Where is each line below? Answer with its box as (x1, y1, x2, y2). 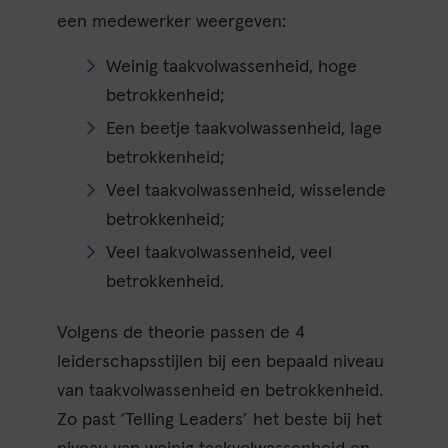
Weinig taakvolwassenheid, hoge (106, 58, 358, 77)
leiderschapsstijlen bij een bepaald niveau (57, 353, 385, 372)
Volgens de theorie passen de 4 (57, 324, 306, 343)
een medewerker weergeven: (57, 12, 287, 31)
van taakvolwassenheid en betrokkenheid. (57, 382, 384, 401)
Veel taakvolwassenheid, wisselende (106, 182, 387, 201)
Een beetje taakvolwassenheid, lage (106, 120, 383, 139)
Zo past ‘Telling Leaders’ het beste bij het (57, 411, 383, 430)
